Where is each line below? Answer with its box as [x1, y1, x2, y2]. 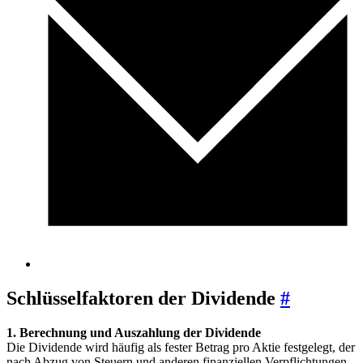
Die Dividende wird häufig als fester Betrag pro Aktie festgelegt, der [6, 340, 355, 355]
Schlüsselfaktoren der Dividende [6, 288, 280, 310]
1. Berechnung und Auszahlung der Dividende [6, 326, 261, 340]
